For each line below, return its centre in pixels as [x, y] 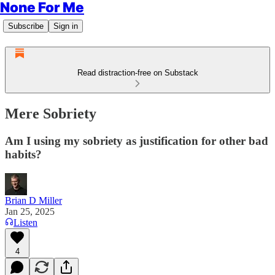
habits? [23, 154]
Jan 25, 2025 [30, 211]
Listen [25, 222]
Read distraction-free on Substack [137, 73]
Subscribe [26, 26]
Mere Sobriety [51, 113]
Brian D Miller [33, 200]
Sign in [66, 26]
